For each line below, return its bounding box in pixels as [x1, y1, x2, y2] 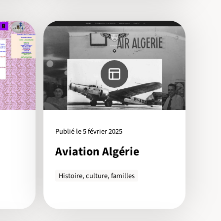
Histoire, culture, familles [59, 170, 135, 181]
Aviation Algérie [55, 143, 139, 161]
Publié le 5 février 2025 [55, 126, 122, 137]
